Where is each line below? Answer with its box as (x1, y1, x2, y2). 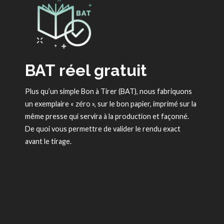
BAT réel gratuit (25, 61, 147, 80)
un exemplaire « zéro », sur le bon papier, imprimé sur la (25, 99, 196, 108)
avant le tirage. (25, 137, 71, 146)
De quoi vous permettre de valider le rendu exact (25, 124, 180, 133)
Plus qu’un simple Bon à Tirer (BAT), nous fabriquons (25, 87, 192, 96)
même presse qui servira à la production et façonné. (25, 112, 189, 121)
